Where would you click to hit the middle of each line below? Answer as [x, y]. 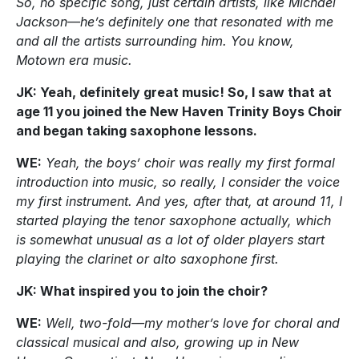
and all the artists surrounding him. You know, [155, 40]
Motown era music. [74, 60]
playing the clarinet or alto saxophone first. [147, 258]
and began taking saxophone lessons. [138, 130]
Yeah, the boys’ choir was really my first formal [190, 162]
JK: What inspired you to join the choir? [142, 290]
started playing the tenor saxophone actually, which [173, 220]
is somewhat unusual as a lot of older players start [170, 239]
